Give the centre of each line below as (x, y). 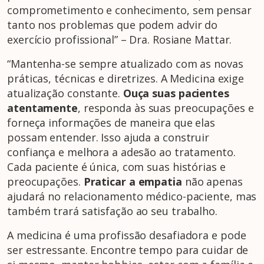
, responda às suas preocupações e (166, 108)
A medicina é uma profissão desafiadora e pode (127, 235)
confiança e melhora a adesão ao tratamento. (121, 152)
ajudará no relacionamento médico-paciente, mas (132, 196)
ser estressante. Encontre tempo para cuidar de (128, 250)
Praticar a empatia (133, 181)
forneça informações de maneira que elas (111, 122)
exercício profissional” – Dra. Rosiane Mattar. (120, 39)
